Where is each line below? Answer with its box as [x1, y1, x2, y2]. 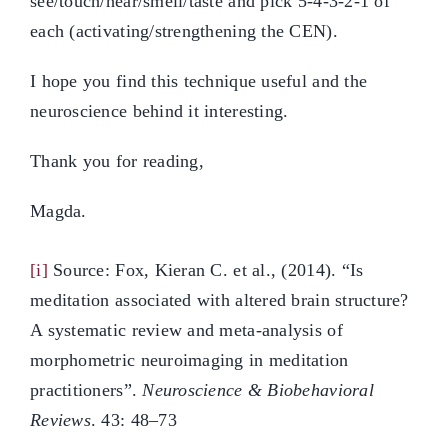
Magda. [30, 201, 87, 221]
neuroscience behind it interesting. [30, 101, 289, 121]
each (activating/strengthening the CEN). [30, 21, 338, 41]
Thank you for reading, [30, 151, 204, 171]
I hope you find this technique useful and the [30, 71, 368, 91]
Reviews [30, 410, 91, 430]
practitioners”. [30, 380, 143, 400]
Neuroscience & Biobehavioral [142, 380, 374, 400]
